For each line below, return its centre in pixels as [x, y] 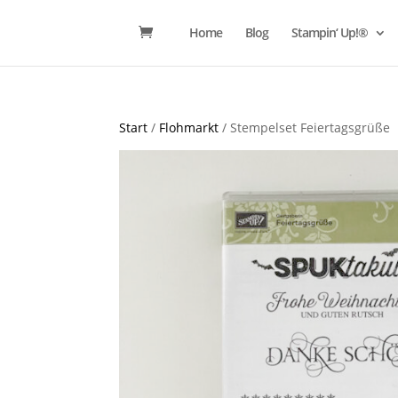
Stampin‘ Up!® [330, 32]
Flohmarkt [189, 127]
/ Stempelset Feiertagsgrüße [305, 127]
